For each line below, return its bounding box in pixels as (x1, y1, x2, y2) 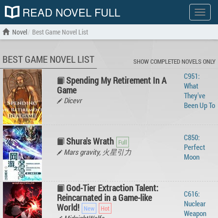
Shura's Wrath (66, 135, 114, 147)
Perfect (184, 142, 205, 152)
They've (184, 91, 205, 100)
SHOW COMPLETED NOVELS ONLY (133, 57, 216, 66)
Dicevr (62, 95, 82, 105)
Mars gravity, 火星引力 (62, 147, 131, 157)
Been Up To (184, 100, 215, 110)
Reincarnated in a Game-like (57, 192, 152, 203)
